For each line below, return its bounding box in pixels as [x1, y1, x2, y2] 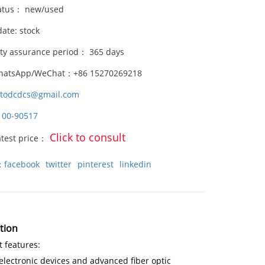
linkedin [119, 159, 152, 170]
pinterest [77, 159, 114, 170]
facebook [4, 159, 40, 170]
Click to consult [50, 130, 126, 144]
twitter [46, 159, 72, 170]
